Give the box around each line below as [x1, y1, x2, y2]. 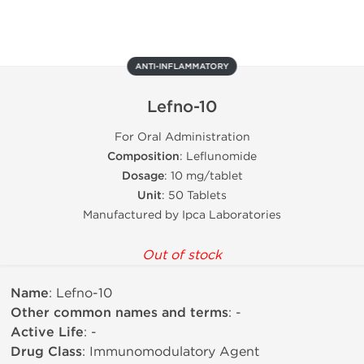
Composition [107, 149, 180, 163]
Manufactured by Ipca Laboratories [83, 208, 281, 222]
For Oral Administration [114, 130, 250, 144]
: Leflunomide [180, 149, 257, 163]
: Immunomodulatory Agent [82, 344, 259, 359]
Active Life [11, 324, 84, 340]
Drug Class [11, 344, 82, 360]
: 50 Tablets [162, 188, 227, 202]
